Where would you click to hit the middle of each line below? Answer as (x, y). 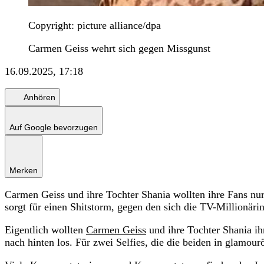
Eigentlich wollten (45, 230)
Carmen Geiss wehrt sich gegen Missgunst (119, 49)
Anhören (39, 97)
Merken (24, 171)
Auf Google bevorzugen (54, 128)
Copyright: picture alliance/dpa (95, 26)
